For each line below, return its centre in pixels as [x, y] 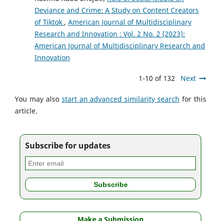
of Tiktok [49, 22]
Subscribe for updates [68, 146]
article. [26, 111]
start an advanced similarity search [121, 99]
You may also [38, 99]
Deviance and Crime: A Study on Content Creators [117, 10]
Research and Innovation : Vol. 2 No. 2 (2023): [110, 34]
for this [193, 99]
